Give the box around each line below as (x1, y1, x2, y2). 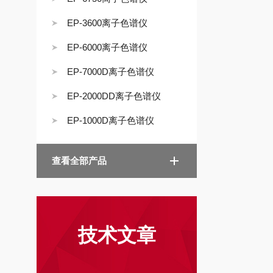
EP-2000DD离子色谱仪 (67, 91, 161, 101)
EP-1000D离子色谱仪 (67, 115, 154, 126)
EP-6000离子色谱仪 (67, 42, 147, 52)
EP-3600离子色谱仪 (67, 18, 147, 28)
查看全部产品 (52, 155, 107, 166)
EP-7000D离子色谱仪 (67, 66, 154, 77)
